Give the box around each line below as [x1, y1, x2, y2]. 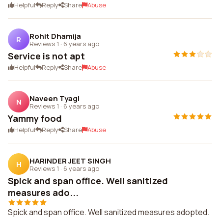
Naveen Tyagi [29, 93, 80, 104]
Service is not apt [8, 50, 85, 62]
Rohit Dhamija [29, 30, 81, 41]
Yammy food [8, 112, 62, 124]
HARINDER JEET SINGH [29, 155, 111, 166]
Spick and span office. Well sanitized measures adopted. [8, 207, 209, 218]
